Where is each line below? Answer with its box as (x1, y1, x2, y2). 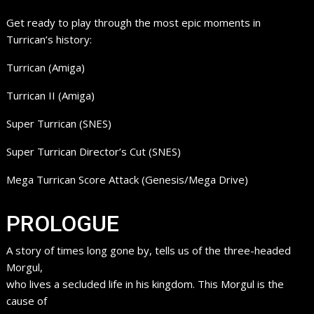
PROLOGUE (6, 210, 120, 238)
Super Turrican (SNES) (6, 116, 112, 131)
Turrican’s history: (6, 32, 93, 47)
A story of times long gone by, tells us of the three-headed (6, 243, 292, 258)
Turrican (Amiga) (6, 60, 86, 75)
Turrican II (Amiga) (6, 88, 95, 103)
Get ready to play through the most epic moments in (6, 15, 261, 30)
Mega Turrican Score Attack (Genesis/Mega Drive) (6, 172, 249, 187)
